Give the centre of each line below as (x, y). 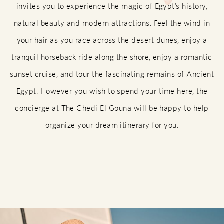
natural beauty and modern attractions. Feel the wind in (112, 23)
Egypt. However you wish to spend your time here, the (112, 91)
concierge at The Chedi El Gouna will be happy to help (112, 108)
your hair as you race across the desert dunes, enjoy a (112, 40)
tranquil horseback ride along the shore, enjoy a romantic (112, 57)
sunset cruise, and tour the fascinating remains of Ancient (112, 74)
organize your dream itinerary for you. (112, 125)
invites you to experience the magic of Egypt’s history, (112, 6)
